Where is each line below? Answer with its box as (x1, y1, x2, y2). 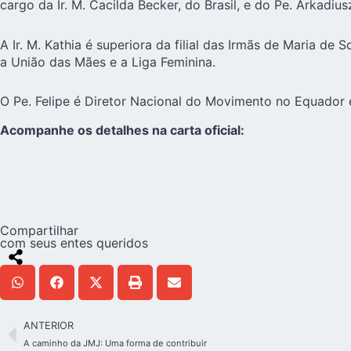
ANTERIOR (24, 319, 74, 331)
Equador (295, 93, 345, 110)
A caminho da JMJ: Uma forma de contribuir (24, 337, 207, 349)
